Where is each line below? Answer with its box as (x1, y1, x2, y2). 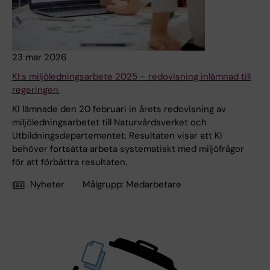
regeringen (12, 84, 60, 96)
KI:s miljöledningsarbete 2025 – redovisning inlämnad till (12, 71, 251, 83)
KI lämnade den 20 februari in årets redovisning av (12, 103, 226, 116)
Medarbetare (126, 178, 181, 191)
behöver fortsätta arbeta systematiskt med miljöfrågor (12, 143, 244, 155)
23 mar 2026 (12, 51, 66, 64)
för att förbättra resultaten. (12, 156, 127, 169)
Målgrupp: (83, 178, 126, 191)
